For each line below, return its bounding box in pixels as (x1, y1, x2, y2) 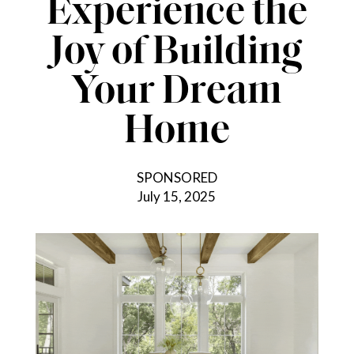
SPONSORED (136, 168, 217, 186)
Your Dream (71, 72, 282, 113)
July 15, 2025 (137, 187, 217, 205)
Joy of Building (51, 32, 303, 73)
